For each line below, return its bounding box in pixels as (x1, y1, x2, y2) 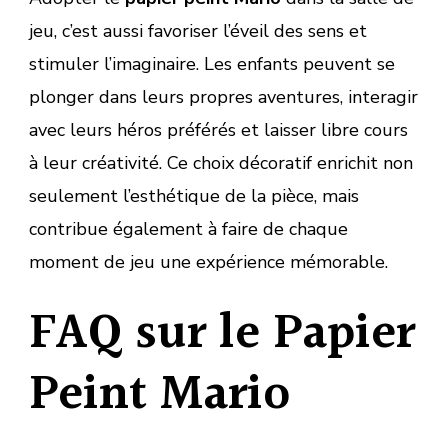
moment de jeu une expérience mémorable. (29, 250, 388, 275)
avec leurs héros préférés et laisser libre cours (29, 118, 408, 143)
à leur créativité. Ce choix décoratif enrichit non (29, 151, 413, 176)
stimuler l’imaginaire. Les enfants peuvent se (29, 52, 395, 77)
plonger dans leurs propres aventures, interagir (29, 85, 418, 110)
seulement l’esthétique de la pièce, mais (29, 184, 359, 209)
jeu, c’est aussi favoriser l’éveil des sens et (29, 19, 367, 44)
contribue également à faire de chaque (29, 217, 348, 242)
